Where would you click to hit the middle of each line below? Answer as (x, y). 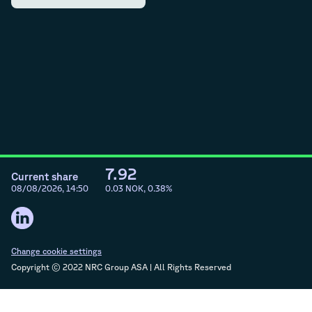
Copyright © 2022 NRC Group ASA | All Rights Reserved (121, 267)
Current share (45, 177)
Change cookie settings (56, 251)
